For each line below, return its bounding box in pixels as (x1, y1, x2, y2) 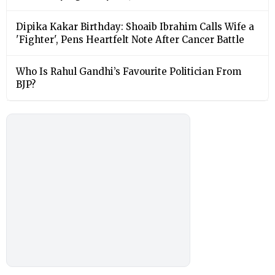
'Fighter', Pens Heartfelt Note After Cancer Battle (16, 33, 244, 45)
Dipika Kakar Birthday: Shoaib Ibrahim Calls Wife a (16, 20, 254, 33)
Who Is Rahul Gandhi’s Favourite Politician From (16, 65, 241, 77)
